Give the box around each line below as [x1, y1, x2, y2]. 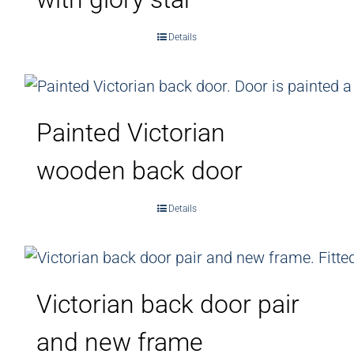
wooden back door [36, 155, 243, 186]
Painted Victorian [36, 117, 225, 148]
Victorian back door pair [36, 288, 299, 319]
